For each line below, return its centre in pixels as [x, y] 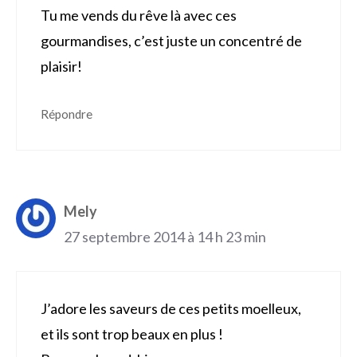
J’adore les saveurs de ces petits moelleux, [171, 309]
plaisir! [61, 67]
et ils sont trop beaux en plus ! [132, 334]
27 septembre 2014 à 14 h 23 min [165, 237]
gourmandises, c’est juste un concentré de [171, 41]
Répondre [67, 114]
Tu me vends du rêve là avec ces [139, 16]
